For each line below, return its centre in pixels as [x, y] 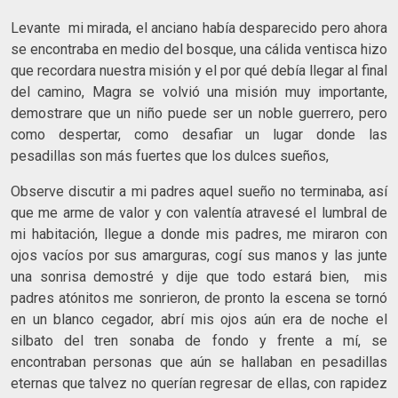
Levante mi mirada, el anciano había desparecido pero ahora [199, 28]
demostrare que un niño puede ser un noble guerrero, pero [199, 113]
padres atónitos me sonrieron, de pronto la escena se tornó [199, 298]
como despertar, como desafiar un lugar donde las [199, 134]
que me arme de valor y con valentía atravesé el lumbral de [199, 212]
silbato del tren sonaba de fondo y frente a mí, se [199, 340]
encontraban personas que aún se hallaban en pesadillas [199, 362]
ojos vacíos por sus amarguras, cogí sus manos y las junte [199, 255]
